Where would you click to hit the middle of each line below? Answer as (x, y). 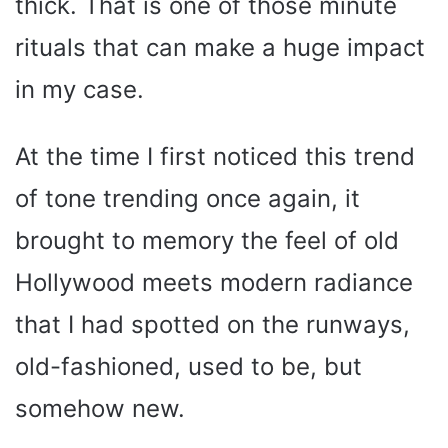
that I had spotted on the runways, (212, 325)
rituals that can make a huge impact (220, 48)
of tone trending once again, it (187, 199)
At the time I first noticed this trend (215, 157)
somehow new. (100, 409)
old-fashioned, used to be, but (188, 367)
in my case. (79, 90)
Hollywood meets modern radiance (214, 283)
